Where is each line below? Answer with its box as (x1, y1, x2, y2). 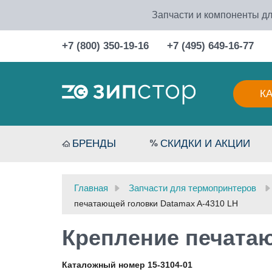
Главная (74, 183, 108, 193)
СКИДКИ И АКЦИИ (160, 138, 251, 149)
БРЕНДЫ (72, 138, 116, 149)
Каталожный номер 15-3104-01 (62, 260, 192, 270)
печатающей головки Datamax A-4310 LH (74, 199, 238, 208)
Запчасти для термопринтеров (129, 183, 256, 193)
